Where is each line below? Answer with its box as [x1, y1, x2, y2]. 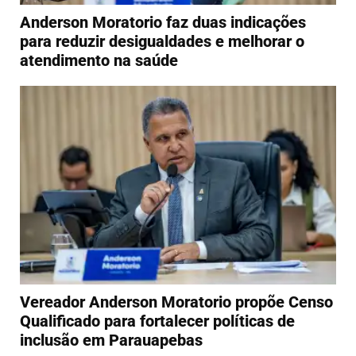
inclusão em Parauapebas [20, 331, 203, 350]
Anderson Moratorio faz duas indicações [20, 12, 306, 32]
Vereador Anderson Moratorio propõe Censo [20, 292, 333, 312]
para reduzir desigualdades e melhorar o [20, 31, 304, 51]
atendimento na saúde [20, 50, 178, 70]
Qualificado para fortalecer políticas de [20, 311, 295, 331]
